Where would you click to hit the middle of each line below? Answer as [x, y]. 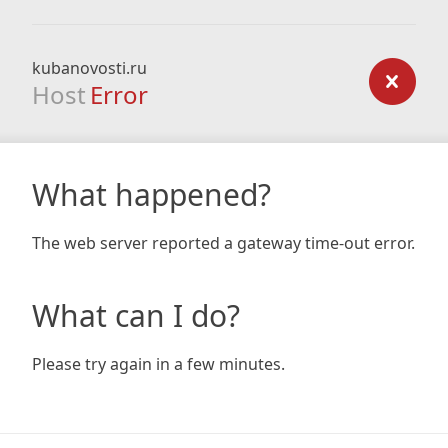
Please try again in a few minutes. [158, 364]
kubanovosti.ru [89, 68]
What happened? [151, 194]
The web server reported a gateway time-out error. [223, 243]
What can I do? [136, 315]
